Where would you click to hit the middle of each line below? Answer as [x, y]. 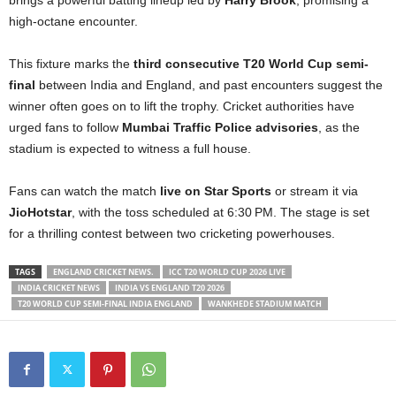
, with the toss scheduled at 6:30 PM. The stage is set [221, 212]
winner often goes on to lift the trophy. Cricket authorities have [182, 106]
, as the [339, 127]
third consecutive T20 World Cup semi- [251, 63]
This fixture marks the [71, 63]
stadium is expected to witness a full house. [130, 148]
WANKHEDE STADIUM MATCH [265, 303]
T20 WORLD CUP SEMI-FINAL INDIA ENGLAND [105, 303]
